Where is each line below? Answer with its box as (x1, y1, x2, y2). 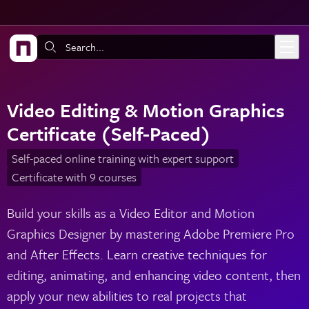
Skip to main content (11, 10, 114, 28)
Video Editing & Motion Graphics (6, 97, 285, 124)
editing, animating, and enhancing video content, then (6, 265, 301, 284)
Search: (37, 39, 71, 55)
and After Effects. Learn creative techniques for (6, 244, 267, 263)
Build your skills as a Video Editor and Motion (6, 203, 255, 222)
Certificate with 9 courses (11, 168, 137, 186)
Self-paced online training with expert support (11, 149, 234, 167)
